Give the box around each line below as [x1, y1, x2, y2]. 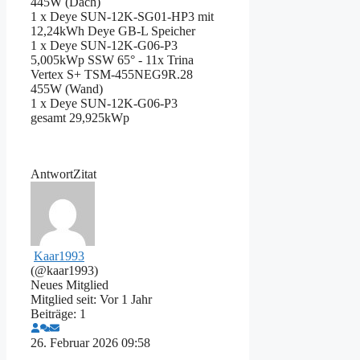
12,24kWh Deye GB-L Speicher [31, 23, 195, 38]
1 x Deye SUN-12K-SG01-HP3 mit [31, 9, 214, 23]
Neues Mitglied [31, 277, 108, 292]
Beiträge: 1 [31, 306, 86, 321]
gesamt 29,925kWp [31, 110, 129, 125]
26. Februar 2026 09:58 [31, 335, 150, 350]
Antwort [31, 166, 73, 181]
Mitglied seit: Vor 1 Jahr [31, 292, 152, 306]
